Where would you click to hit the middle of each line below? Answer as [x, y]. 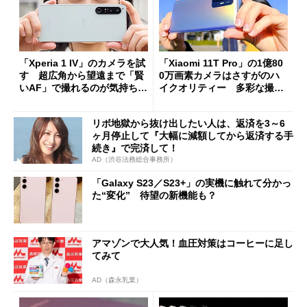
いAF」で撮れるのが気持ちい [83, 88]
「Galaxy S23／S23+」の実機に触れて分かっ [192, 183]
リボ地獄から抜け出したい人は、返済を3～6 [188, 123]
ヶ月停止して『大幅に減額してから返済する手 [193, 135]
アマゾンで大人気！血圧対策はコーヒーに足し [193, 243]
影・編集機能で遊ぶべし [212, 100]
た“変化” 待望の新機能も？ [154, 196]
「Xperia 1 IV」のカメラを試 [82, 63]
